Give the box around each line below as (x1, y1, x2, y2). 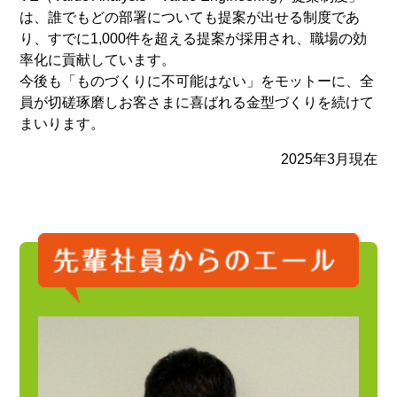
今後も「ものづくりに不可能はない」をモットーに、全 (19, 73, 375, 89)
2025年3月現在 (280, 151, 378, 167)
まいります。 (19, 115, 105, 131)
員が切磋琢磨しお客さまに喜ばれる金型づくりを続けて (19, 94, 375, 110)
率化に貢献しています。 (19, 51, 176, 67)
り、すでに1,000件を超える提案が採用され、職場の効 (19, 30, 368, 46)
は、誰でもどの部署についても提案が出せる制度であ (19, 9, 361, 25)
